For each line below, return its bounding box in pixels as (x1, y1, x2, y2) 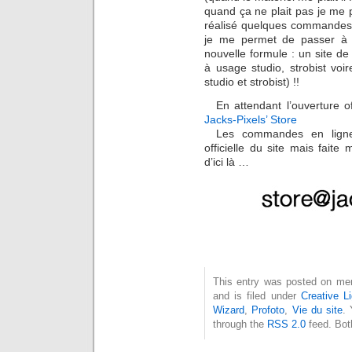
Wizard (213, 303, 244, 316)
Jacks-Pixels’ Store (204, 113, 297, 126)
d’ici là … (204, 156, 249, 169)
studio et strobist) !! (204, 75, 299, 88)
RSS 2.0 (267, 317, 306, 330)
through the (213, 317, 267, 330)
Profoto (251, 303, 285, 316)
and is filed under (213, 289, 301, 302)
